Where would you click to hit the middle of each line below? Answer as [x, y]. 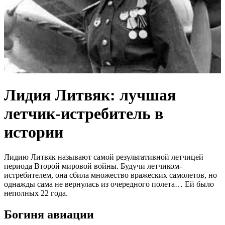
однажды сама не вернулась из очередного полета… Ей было [109, 184]
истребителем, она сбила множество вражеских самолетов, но [110, 175]
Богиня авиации [49, 214]
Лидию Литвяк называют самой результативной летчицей [104, 157]
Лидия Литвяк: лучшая [90, 95]
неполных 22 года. [36, 193]
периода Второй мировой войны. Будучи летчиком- [93, 166]
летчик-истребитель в [84, 114]
